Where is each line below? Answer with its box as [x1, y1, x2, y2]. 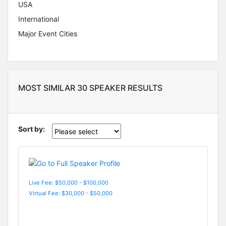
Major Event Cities [18, 29, 77, 38]
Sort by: [18, 125, 45, 134]
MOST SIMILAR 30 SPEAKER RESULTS [18, 83, 162, 93]
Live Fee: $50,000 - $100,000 [29, 179, 108, 186]
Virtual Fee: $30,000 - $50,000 [29, 189, 112, 197]
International [18, 15, 59, 24]
